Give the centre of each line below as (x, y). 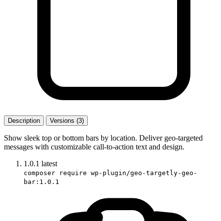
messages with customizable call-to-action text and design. (94, 147)
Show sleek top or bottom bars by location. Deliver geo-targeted (103, 138)
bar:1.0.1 (41, 182)
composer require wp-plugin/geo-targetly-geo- (110, 173)
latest (49, 163)
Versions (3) (67, 120)
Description (24, 120)
